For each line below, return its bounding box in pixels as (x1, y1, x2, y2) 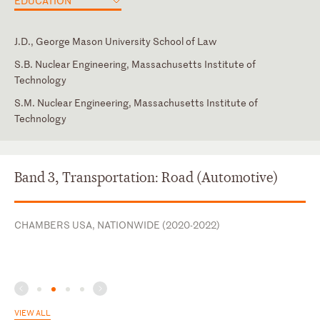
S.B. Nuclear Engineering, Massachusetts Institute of (14, 56, 256, 71)
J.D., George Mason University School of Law (14, 34, 216, 48)
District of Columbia (14, 126, 104, 141)
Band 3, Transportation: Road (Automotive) (14, 168, 278, 186)
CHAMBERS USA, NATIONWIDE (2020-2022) (14, 217, 220, 231)
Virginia (14, 149, 48, 164)
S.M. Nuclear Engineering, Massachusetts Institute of (14, 95, 258, 109)
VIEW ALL (14, 306, 51, 318)
